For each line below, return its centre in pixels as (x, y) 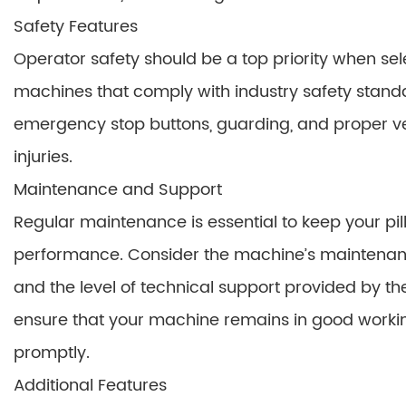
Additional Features (90, 386)
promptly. (52, 353)
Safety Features (76, 27)
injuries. (43, 157)
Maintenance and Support (118, 190)
